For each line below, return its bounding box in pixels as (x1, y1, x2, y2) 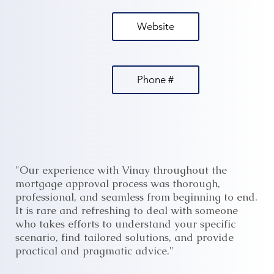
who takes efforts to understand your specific (15, 217, 235, 231)
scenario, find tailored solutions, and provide (15, 230, 234, 244)
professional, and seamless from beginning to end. (15, 190, 257, 204)
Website (136, 20, 174, 32)
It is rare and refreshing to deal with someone (15, 203, 238, 217)
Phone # (137, 73, 174, 86)
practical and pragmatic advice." (15, 243, 174, 257)
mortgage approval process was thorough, (15, 176, 220, 190)
